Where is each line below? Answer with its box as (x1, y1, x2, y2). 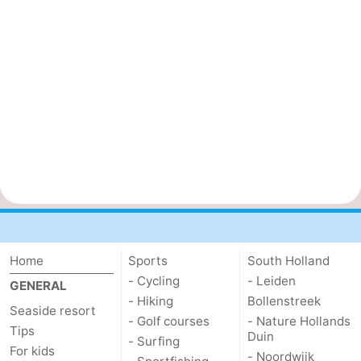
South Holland (247, 252, 330, 268)
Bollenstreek (247, 293, 321, 309)
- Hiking (128, 293, 174, 309)
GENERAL (10, 277, 67, 293)
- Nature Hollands (247, 313, 351, 329)
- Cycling (128, 272, 180, 288)
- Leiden (247, 272, 296, 288)
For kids (10, 342, 55, 359)
